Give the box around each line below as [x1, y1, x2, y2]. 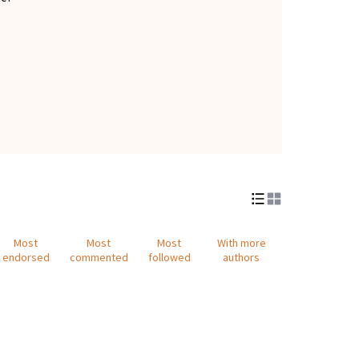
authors [223, 249, 260, 264]
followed [147, 249, 191, 264]
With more [216, 235, 266, 250]
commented [69, 249, 128, 264]
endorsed [2, 249, 50, 264]
